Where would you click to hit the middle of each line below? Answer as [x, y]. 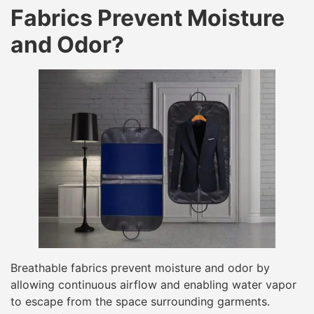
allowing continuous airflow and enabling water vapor [153, 284]
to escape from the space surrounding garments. [140, 301]
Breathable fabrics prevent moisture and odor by [140, 267]
